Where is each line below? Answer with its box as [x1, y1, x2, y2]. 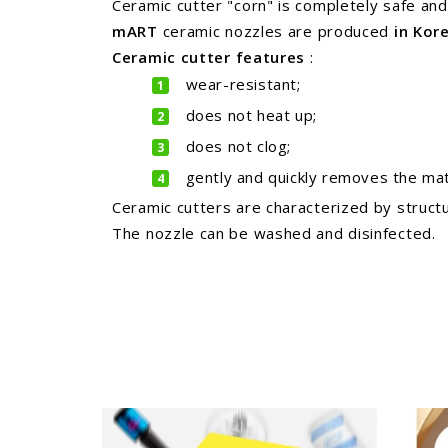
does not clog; [181, 136, 291, 156]
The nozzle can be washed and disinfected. [112, 223, 436, 243]
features [235, 47, 306, 67]
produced [317, 21, 390, 41]
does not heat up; [181, 105, 317, 125]
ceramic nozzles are [162, 21, 313, 41]
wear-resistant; [181, 74, 301, 94]
